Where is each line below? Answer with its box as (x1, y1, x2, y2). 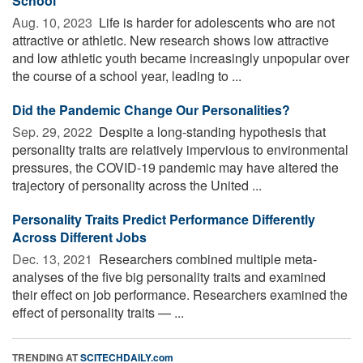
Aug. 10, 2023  (12, 12, 96, 32)
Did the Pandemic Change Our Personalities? (12, 100, 290, 119)
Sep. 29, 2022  (12, 122, 96, 141)
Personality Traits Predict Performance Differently (12, 209, 315, 228)
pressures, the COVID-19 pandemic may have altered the (12, 157, 339, 177)
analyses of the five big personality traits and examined (12, 267, 326, 286)
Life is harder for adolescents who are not (96, 12, 335, 32)
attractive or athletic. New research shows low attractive (12, 30, 329, 49)
